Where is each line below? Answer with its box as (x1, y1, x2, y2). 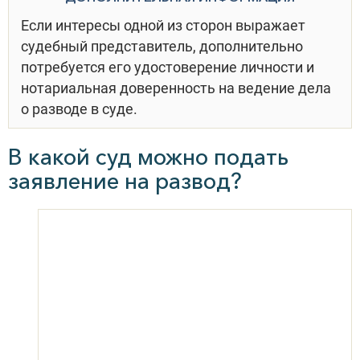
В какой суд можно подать (8, 143, 288, 170)
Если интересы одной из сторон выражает (21, 17, 305, 34)
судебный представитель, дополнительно (21, 38, 303, 55)
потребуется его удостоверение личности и (21, 59, 314, 76)
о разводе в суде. (21, 100, 137, 117)
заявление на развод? (8, 167, 242, 194)
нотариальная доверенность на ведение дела (21, 80, 331, 96)
